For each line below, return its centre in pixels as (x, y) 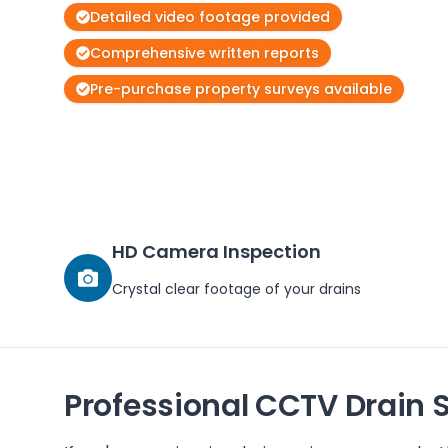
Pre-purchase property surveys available (241, 89)
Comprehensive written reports (204, 53)
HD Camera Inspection (216, 251)
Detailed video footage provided (210, 17)
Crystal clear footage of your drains (236, 289)
